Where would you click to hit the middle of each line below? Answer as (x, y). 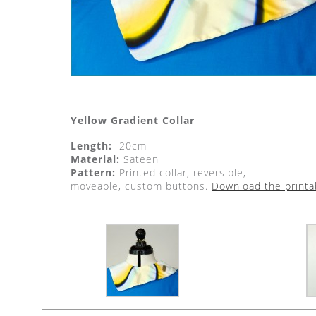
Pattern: (93, 172)
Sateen (139, 159)
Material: (95, 159)
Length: (91, 146)
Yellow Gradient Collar (133, 120)
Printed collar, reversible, (181, 172)
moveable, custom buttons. (141, 186)
